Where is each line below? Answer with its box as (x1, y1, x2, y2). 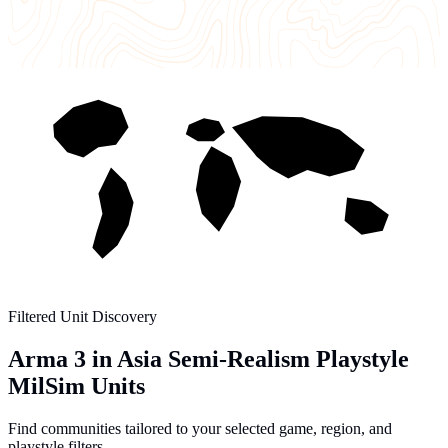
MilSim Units (8, 372, 145, 399)
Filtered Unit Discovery (8, 308, 157, 325)
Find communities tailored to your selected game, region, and (8, 419, 392, 437)
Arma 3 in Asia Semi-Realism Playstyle (8, 345, 409, 372)
